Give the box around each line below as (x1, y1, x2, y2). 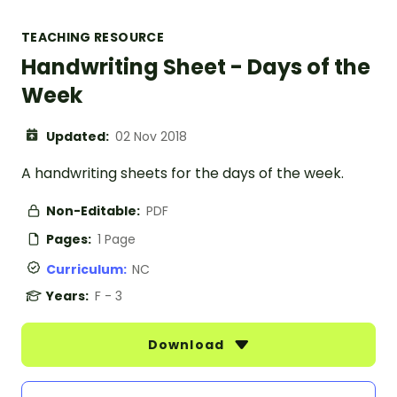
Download (148, 336, 228, 354)
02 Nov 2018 (115, 128, 187, 146)
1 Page (97, 230, 136, 249)
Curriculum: (46, 261, 132, 279)
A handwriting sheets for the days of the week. (21, 163, 344, 184)
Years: (46, 287, 91, 306)
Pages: (46, 230, 94, 249)
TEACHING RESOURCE (21, 28, 164, 47)
